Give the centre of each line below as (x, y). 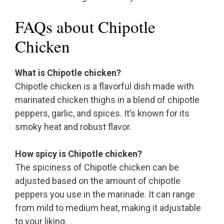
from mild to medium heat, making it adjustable (108, 208)
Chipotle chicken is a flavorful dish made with (104, 86)
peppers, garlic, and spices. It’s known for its (102, 113)
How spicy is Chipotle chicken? (78, 154)
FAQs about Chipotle (85, 27)
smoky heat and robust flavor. (73, 127)
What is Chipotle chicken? (68, 73)
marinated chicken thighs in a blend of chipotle (107, 100)
